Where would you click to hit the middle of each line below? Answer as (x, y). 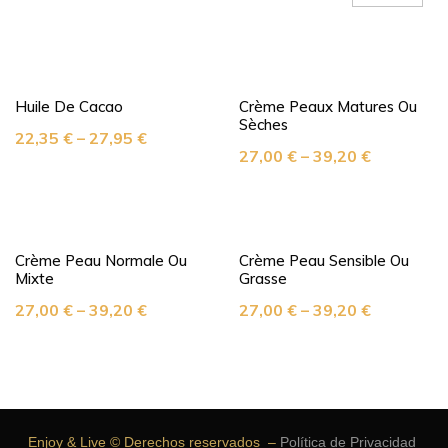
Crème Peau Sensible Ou (324, 260)
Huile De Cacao (69, 106)
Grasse (263, 278)
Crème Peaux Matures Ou (328, 106)
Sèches (263, 124)
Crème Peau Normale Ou (101, 260)
